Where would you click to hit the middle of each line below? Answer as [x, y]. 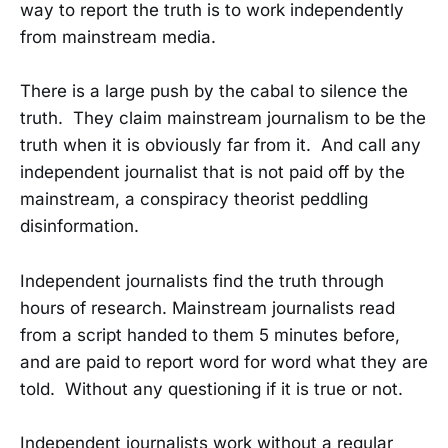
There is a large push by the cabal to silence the [214, 91]
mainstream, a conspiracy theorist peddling [194, 199]
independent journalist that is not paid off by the [212, 172]
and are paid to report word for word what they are [224, 361]
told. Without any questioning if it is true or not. [211, 388]
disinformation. [79, 226]
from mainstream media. [123, 37]
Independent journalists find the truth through [202, 280]
